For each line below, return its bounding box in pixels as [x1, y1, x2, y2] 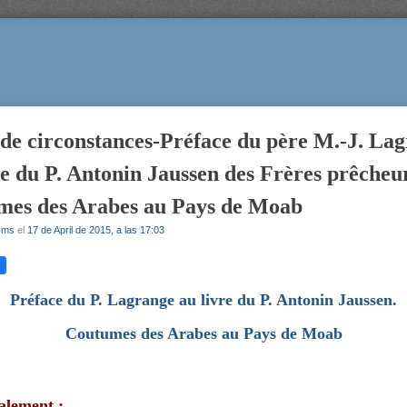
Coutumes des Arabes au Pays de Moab [65, 324, 342, 342]
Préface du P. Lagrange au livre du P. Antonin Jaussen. [10, 291, 397, 309]
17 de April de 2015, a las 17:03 [27, 224, 164, 235]
